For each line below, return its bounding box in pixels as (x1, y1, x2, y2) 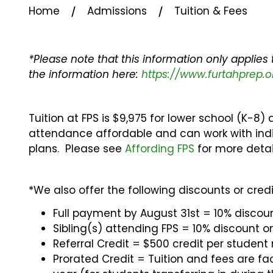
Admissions (87, 4, 147, 18)
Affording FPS (125, 141, 194, 156)
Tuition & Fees (174, 4, 247, 18)
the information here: (29, 67, 141, 82)
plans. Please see (29, 141, 125, 156)
